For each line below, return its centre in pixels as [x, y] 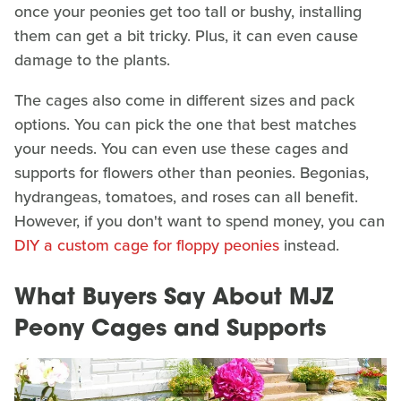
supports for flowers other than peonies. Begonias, [192, 172]
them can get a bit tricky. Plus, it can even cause [186, 35]
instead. [309, 245]
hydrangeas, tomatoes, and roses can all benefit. [186, 196]
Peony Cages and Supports [170, 329]
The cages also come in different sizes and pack [184, 100]
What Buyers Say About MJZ [174, 298]
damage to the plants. [92, 60]
